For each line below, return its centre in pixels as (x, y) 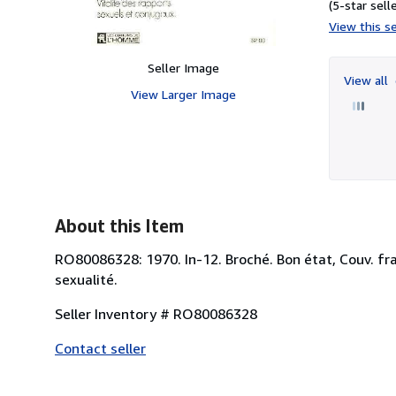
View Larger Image (183, 94)
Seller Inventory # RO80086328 (156, 313)
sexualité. (86, 279)
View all (368, 80)
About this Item (119, 225)
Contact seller (100, 348)
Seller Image (183, 67)
